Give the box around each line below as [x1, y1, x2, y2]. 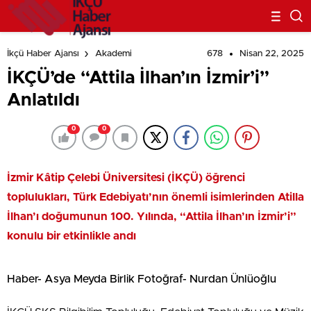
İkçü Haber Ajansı [7, 49, 79, 59]
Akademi [95, 49, 132, 59]
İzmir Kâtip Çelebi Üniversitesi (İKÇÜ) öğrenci [7, 172, 245, 183]
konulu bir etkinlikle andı [7, 230, 136, 242]
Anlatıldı [7, 91, 80, 109]
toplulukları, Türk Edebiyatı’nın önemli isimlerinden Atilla [7, 192, 304, 203]
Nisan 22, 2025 [239, 49, 304, 58]
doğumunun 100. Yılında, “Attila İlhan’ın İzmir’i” [42, 211, 296, 222]
